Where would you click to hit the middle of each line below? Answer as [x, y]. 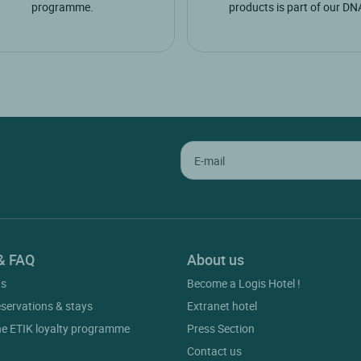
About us [215, 260]
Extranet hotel [222, 306]
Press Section [220, 329]
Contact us [214, 351]
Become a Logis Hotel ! [243, 284]
